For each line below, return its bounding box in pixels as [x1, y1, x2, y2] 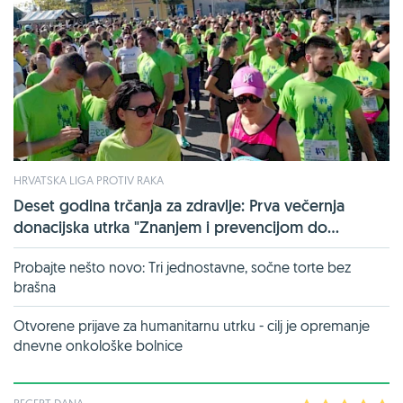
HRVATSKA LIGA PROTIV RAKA [13, 172, 164, 187]
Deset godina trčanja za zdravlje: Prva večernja [13, 194, 345, 216]
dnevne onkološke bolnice [13, 336, 183, 354]
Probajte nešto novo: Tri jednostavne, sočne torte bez [13, 257, 351, 276]
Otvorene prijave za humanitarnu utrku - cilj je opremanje [13, 316, 370, 335]
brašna [13, 277, 56, 296]
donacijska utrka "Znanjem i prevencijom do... [13, 216, 339, 237]
